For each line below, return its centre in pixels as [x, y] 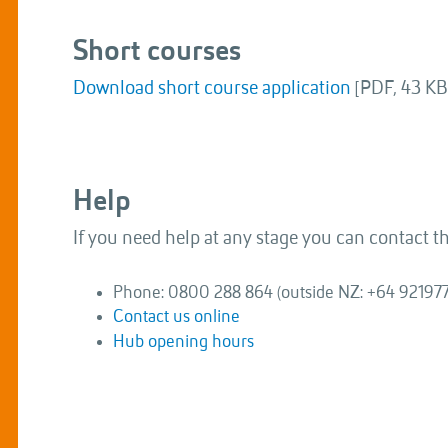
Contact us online [176, 317]
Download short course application [212, 89]
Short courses [157, 52]
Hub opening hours [183, 342]
